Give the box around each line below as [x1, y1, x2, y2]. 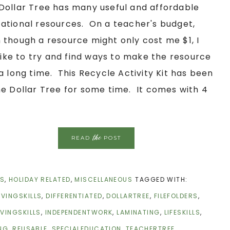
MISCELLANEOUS [74, 175, 133, 184]
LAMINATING [117, 208, 160, 217]
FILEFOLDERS [154, 191, 198, 200]
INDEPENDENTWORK [45, 208, 113, 217]
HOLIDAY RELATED [8, 175, 71, 184]
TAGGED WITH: [135, 175, 188, 184]
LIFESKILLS [164, 208, 200, 217]
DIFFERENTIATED [46, 191, 103, 200]
